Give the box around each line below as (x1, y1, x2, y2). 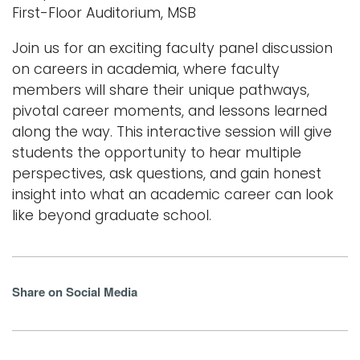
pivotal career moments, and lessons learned (12, 100, 327, 121)
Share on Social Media (12, 282, 137, 301)
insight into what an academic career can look (12, 184, 333, 204)
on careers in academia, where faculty (12, 59, 280, 79)
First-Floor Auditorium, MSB (12, 2, 196, 22)
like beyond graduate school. (12, 205, 211, 225)
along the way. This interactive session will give (12, 121, 332, 141)
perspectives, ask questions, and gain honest (12, 163, 321, 183)
